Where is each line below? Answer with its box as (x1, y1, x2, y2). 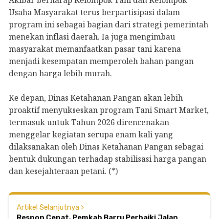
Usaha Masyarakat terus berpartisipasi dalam (9, 6, 180, 18)
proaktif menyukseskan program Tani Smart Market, (9, 104, 209, 115)
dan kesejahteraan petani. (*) (9, 165, 118, 176)
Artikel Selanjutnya (17, 202, 81, 212)
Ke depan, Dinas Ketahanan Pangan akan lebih (9, 92, 183, 103)
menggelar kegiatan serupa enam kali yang (9, 129, 173, 140)
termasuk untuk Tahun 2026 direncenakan (9, 116, 169, 128)
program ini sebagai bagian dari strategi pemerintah (9, 19, 208, 30)
